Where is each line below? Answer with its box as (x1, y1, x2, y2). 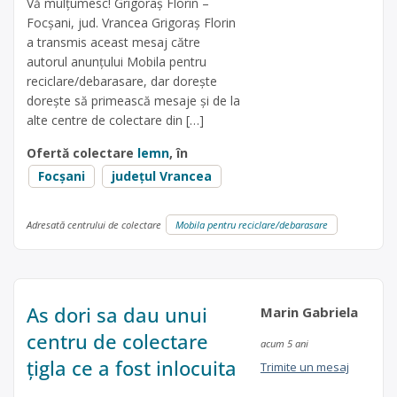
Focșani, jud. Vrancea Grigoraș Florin (27, 13, 236, 31)
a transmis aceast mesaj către (27, 33, 200, 51)
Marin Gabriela (260, 303, 358, 322)
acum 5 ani (260, 337, 308, 351)
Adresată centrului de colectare (27, 217, 164, 231)
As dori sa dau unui (27, 301, 207, 329)
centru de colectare (27, 328, 208, 355)
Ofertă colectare (27, 144, 137, 161)
